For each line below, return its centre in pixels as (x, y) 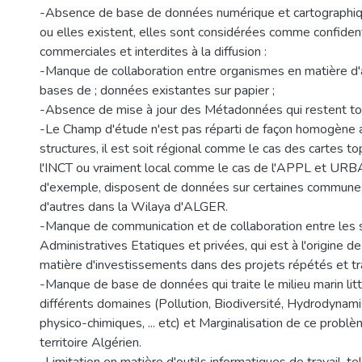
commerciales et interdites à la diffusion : (153, 52)
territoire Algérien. (90, 343)
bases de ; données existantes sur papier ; (157, 90)
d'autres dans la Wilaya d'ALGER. (134, 207)
